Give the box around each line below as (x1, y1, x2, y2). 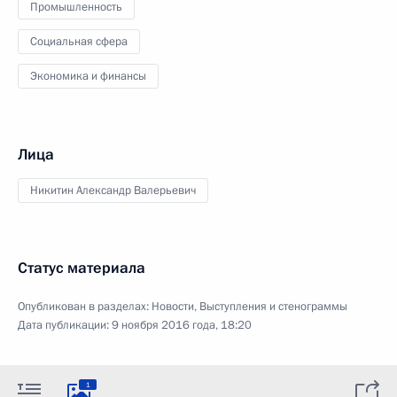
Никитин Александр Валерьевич (30, 183, 196, 198)
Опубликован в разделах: (18, 299, 152, 315)
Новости (152, 299, 194, 315)
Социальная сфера (30, 34, 128, 50)
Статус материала (18, 258, 145, 278)
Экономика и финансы (30, 68, 146, 84)
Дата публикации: (18, 317, 112, 333)
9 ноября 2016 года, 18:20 (112, 317, 252, 333)
